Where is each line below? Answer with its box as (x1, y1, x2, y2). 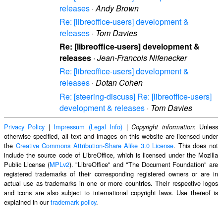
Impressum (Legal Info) (54, 121, 123, 131)
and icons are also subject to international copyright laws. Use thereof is (4, 187, 218, 197)
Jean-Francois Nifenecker (97, 52, 187, 64)
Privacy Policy (4, 121, 45, 131)
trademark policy (51, 197, 96, 207)
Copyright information (131, 122, 194, 131)
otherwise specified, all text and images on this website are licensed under (4, 131, 218, 141)
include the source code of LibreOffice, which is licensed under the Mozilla (4, 150, 218, 160)
